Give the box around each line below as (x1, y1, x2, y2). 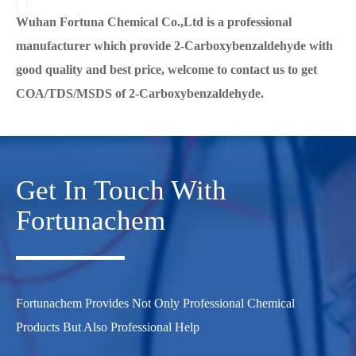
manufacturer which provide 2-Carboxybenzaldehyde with (16, 39, 333, 53)
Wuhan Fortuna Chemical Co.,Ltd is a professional (16, 15, 292, 29)
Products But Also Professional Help (16, 320, 199, 335)
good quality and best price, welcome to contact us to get (16, 63, 317, 77)
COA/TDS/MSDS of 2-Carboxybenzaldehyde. (16, 87, 264, 101)
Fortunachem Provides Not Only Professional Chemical (16, 296, 295, 311)
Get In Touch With (16, 175, 226, 207)
